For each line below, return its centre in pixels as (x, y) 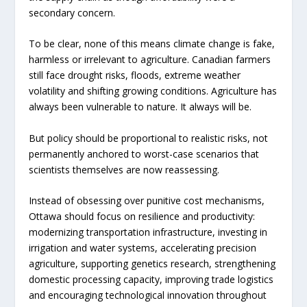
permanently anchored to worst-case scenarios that (144, 153)
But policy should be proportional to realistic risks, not (149, 138)
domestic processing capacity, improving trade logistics (151, 280)
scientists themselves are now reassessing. (124, 169)
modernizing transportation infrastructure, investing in (148, 232)
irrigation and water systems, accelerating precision (143, 248)
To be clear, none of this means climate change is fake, (152, 44)
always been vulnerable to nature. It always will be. (140, 107)
